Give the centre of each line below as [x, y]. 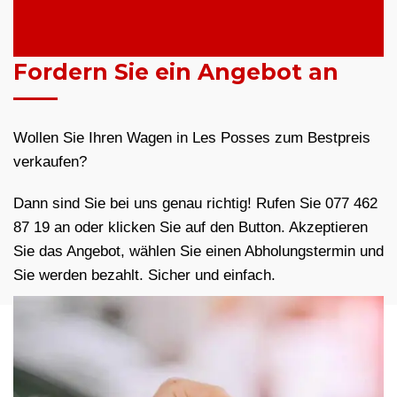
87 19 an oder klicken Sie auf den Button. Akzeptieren [191, 228]
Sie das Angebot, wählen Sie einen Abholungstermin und [198, 252]
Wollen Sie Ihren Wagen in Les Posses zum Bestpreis [192, 138]
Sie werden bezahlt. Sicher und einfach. [144, 276]
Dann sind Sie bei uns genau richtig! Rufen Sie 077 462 [195, 204]
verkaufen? [50, 162]
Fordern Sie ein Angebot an [176, 72]
